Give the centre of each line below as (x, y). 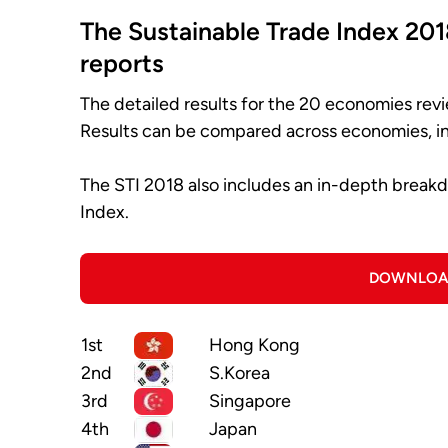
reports (122, 63)
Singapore (250, 401)
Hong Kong (254, 345)
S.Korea (239, 373)
